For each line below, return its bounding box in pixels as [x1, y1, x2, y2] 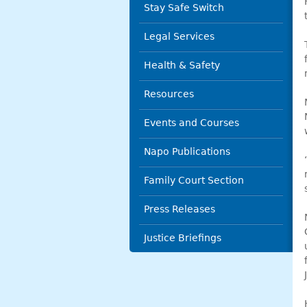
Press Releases [144, 204, 215, 214]
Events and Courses [144, 117, 239, 128]
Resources [144, 88, 194, 99]
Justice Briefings [144, 232, 221, 243]
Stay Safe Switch [144, 2, 224, 13]
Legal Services [144, 31, 214, 42]
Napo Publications [144, 146, 230, 157]
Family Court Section [144, 175, 244, 186]
